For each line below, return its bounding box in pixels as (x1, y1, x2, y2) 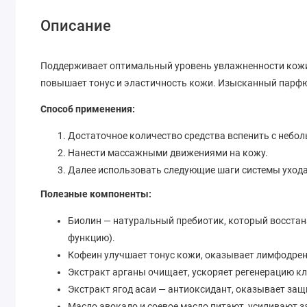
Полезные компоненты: (40, 188, 152, 200)
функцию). (68, 232, 116, 243)
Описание (40, 17, 112, 35)
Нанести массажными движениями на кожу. (68, 147, 271, 159)
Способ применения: (40, 103, 138, 115)
